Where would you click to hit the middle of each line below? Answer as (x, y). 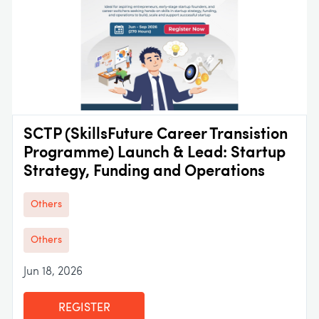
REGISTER (84, 308)
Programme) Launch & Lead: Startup (155, 153)
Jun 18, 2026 (53, 272)
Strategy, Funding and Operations (144, 172)
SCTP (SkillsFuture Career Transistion (156, 135)
